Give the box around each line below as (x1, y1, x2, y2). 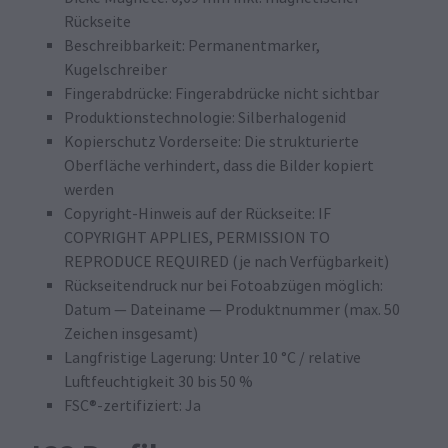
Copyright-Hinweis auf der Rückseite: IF (64, 203, 331, 224)
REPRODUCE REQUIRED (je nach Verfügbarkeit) (64, 251, 389, 272)
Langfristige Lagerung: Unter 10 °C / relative (64, 347, 361, 368)
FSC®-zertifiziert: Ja (64, 395, 201, 416)
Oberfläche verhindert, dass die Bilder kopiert (64, 155, 374, 176)
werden (64, 179, 114, 200)
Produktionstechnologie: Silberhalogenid (64, 107, 346, 128)
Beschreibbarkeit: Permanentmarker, (64, 35, 320, 56)
